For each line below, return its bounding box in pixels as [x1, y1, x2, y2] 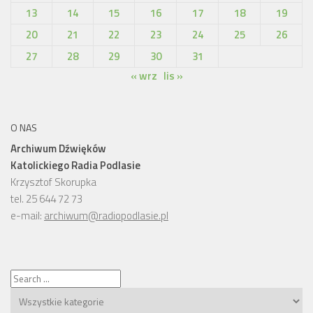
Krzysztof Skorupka [10, 173, 96, 190]
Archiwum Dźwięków [10, 140, 106, 156]
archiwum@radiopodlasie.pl [44, 207, 168, 224]
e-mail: [10, 207, 44, 224]
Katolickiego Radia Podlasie [10, 156, 140, 173]
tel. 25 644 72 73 [10, 190, 82, 207]
